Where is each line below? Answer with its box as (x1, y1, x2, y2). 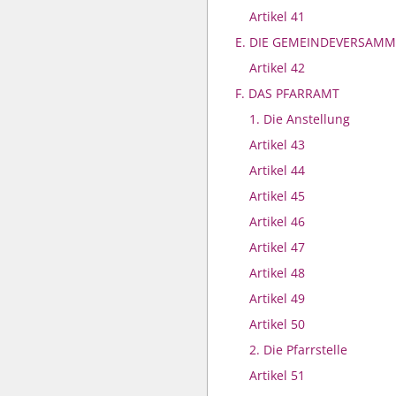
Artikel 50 (249, 316, 305, 332)
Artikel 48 (249, 264, 305, 281)
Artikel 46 (249, 213, 305, 230)
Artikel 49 (249, 290, 305, 307)
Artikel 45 (249, 187, 305, 204)
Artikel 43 (249, 136, 305, 153)
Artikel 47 (249, 239, 305, 255)
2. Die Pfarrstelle (249, 341, 347, 358)
